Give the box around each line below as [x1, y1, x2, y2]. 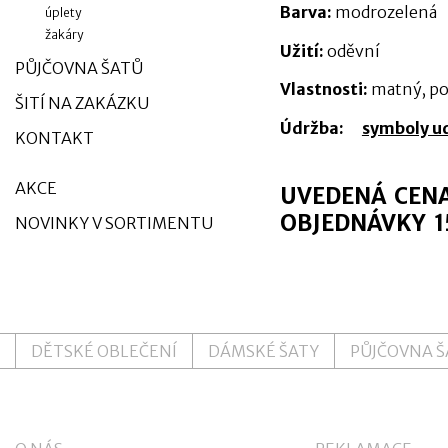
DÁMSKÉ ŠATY [208, 341, 319, 362]
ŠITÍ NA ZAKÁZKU [15, 93, 149, 113]
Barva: [279, 2, 332, 23]
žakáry [45, 27, 83, 42]
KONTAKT [15, 128, 94, 148]
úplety [45, 5, 81, 20]
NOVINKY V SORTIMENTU [15, 213, 213, 233]
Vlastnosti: [279, 79, 368, 100]
